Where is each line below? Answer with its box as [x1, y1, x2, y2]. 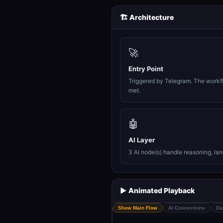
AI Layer [128, 136, 155, 144]
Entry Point [128, 65, 163, 73]
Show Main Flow [118, 205, 157, 211]
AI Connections [168, 205, 205, 211]
